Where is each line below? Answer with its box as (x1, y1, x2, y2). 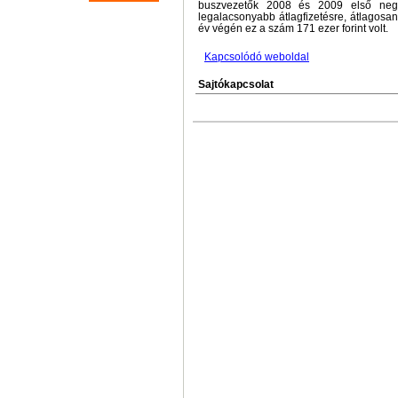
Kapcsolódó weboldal (204, 51, 309, 63)
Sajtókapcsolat (198, 78, 274, 91)
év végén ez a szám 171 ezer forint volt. (198, 22, 388, 35)
